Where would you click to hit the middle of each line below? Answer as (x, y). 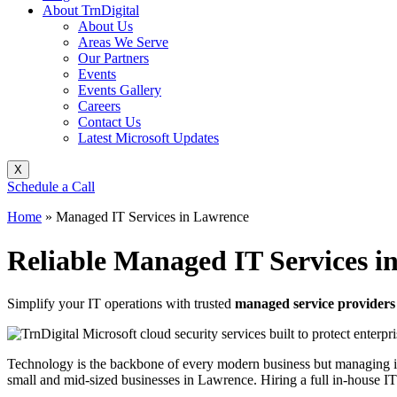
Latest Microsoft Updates (148, 138)
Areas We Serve (123, 43)
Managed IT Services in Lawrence (152, 217)
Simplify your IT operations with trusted (121, 304)
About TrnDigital (91, 11)
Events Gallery (120, 90)
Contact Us (109, 122)
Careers (99, 106)
